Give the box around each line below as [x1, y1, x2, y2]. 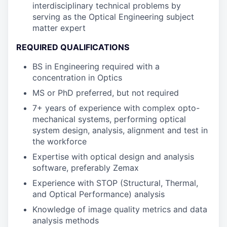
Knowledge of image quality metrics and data [32, 204, 207, 214]
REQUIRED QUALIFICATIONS [16, 42, 129, 52]
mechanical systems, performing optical [32, 114, 186, 124]
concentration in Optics [32, 72, 122, 83]
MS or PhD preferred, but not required [32, 88, 179, 98]
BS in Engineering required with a [32, 61, 160, 71]
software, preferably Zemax [32, 163, 139, 173]
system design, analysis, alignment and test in [32, 125, 208, 135]
